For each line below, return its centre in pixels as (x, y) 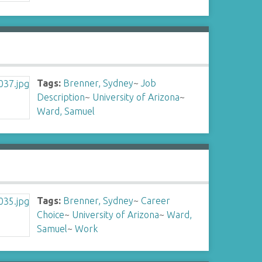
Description (61, 97)
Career (156, 201)
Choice (51, 215)
